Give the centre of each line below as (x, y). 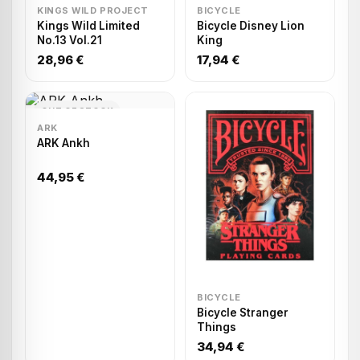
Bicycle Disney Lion (251, 25)
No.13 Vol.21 (70, 40)
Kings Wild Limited (88, 25)
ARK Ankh (63, 143)
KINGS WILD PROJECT (93, 10)
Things (217, 327)
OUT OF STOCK (78, 111)
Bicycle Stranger (243, 312)
